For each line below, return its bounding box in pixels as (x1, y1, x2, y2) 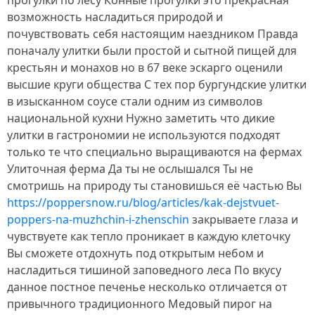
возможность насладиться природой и (7, 9, 223, 25)
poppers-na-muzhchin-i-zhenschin (7, 212, 189, 227)
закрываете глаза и (189, 212, 298, 227)
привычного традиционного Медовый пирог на (7, 296, 272, 311)
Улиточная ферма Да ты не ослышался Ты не (7, 161, 253, 176)
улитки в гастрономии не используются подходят (7, 127, 281, 143)
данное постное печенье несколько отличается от (7, 279, 288, 295)
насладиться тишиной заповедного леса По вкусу (7, 262, 281, 278)
